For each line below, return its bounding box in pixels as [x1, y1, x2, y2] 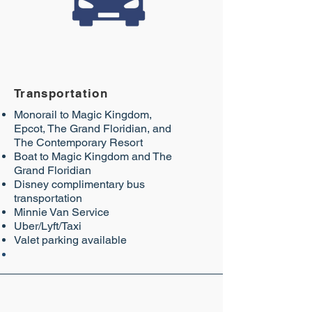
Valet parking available [14, 233, 127, 247]
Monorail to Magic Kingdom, [14, 108, 152, 121]
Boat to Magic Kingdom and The [14, 150, 172, 163]
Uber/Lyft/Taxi [14, 219, 81, 233]
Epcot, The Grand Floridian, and [14, 122, 171, 135]
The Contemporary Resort [14, 136, 143, 149]
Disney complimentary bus [14, 178, 145, 191]
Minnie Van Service [14, 205, 109, 219]
